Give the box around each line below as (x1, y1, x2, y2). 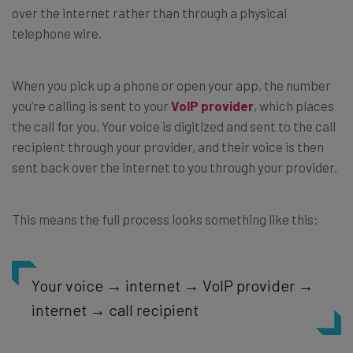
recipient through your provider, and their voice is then (12, 138, 324, 154)
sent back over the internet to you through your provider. (12, 158, 337, 175)
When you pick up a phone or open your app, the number (12, 76, 331, 93)
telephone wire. (12, 24, 102, 41)
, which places (254, 97, 334, 113)
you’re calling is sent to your (12, 97, 171, 113)
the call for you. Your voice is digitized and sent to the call (12, 117, 336, 134)
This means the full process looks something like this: (12, 210, 318, 227)
